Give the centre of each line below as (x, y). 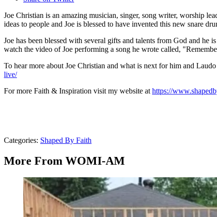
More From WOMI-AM (64, 161)
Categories (20, 140)
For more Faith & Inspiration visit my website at (78, 91)
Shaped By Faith (66, 140)
